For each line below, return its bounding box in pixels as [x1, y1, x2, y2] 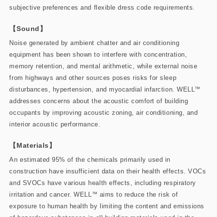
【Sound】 [9, 24, 47, 32]
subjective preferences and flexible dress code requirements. [9, 3, 195, 11]
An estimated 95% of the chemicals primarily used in [9, 155, 171, 163]
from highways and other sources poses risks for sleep [9, 74, 177, 81]
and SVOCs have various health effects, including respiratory [9, 179, 196, 186]
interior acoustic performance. [9, 120, 101, 128]
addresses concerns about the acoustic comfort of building [9, 97, 188, 105]
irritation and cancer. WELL [9, 190, 92, 198]
